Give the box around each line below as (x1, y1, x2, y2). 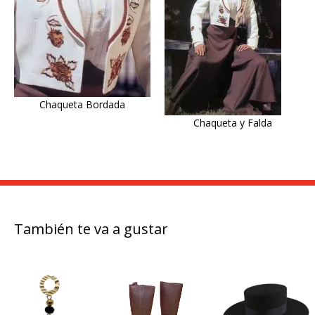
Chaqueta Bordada (39, 98, 125, 112)
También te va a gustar (14, 219, 168, 238)
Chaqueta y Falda (193, 116, 273, 129)
